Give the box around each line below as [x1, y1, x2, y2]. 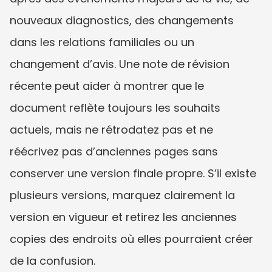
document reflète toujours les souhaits [10, 100, 220, 115]
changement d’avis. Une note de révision [10, 56, 229, 72]
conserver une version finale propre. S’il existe [10, 165, 256, 181]
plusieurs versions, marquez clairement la [10, 187, 235, 203]
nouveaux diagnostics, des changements [10, 12, 234, 28]
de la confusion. [10, 253, 95, 268]
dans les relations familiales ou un [10, 34, 194, 50]
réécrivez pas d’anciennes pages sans [10, 143, 218, 159]
